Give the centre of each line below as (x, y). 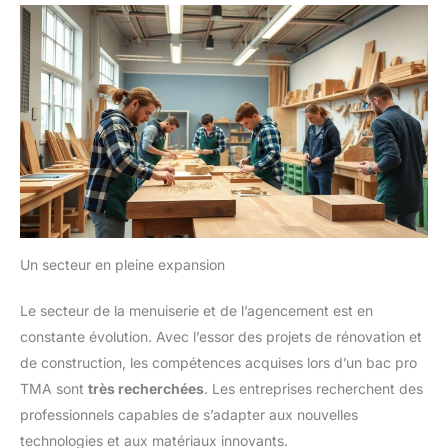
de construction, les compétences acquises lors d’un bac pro (218, 362)
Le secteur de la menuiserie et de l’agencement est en (196, 310)
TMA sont (54, 388)
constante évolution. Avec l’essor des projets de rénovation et (221, 336)
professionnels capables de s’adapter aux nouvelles (189, 414)
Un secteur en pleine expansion (122, 264)
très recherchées (146, 388)
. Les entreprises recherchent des (313, 388)
